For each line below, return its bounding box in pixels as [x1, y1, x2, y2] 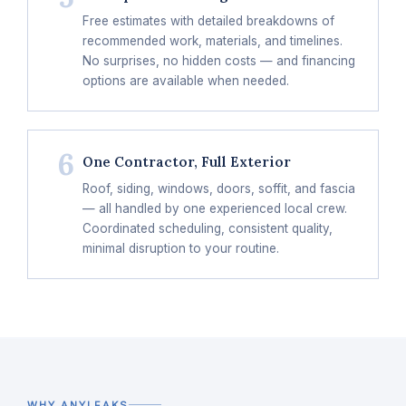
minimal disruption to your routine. [82, 240, 279, 256]
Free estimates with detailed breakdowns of [82, 13, 334, 28]
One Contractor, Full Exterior [82, 152, 291, 170]
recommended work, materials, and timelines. [82, 33, 343, 48]
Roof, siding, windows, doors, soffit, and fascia [82, 180, 355, 196]
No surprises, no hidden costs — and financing [82, 53, 355, 68]
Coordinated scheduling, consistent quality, [82, 220, 333, 236]
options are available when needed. [82, 72, 289, 88]
